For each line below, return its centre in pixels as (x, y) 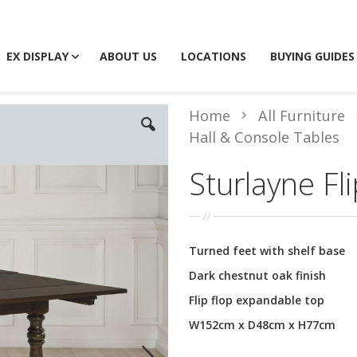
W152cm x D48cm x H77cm (262, 324)
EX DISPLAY (37, 56)
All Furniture (301, 116)
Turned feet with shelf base (267, 250)
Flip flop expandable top (256, 300)
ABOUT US (128, 56)
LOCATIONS (214, 56)
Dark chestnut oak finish (257, 275)
